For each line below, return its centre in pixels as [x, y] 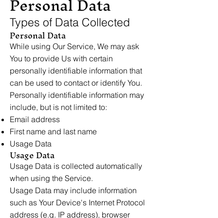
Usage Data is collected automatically [76, 166]
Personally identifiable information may [77, 95]
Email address [35, 119]
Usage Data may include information [73, 190]
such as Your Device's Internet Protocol [77, 202]
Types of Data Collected [70, 22]
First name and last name [53, 131]
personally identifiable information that [76, 71]
